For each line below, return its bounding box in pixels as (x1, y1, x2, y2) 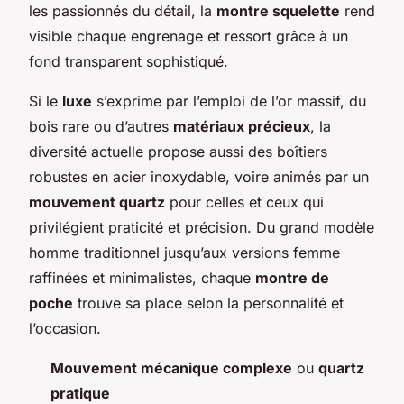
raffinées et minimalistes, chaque (29, 268, 255, 287)
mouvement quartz (29, 192, 165, 211)
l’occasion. (29, 318, 101, 337)
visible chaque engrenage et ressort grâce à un (29, 26, 348, 45)
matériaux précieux (173, 116, 310, 135)
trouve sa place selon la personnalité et (73, 293, 344, 312)
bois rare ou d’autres (29, 116, 173, 135)
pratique (50, 383, 110, 402)
